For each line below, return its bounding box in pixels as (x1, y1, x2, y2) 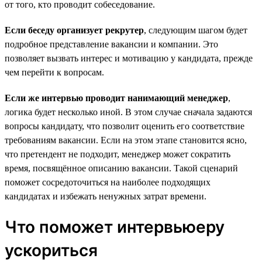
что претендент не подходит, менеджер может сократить (5, 149, 230, 159)
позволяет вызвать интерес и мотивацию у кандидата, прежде (5, 53, 253, 63)
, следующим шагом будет (144, 25, 247, 35)
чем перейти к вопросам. (5, 67, 104, 77)
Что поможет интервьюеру (5, 216, 225, 237)
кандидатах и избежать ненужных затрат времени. (5, 191, 206, 201)
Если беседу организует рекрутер (5, 25, 144, 35)
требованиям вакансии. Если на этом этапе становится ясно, (5, 135, 247, 145)
